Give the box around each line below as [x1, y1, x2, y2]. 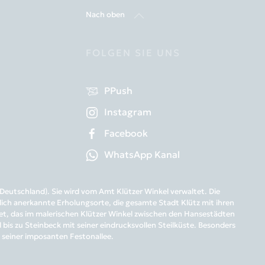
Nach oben [85, 9, 125, 20]
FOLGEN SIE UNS [85, 46, 180, 59]
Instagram [104, 105, 151, 118]
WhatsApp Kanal [104, 148, 180, 160]
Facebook [104, 127, 148, 139]
